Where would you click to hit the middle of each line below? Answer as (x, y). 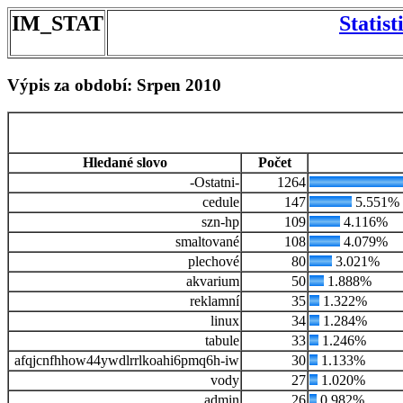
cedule (221, 202)
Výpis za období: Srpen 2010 (114, 85)
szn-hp (220, 222)
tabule (222, 341)
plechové (214, 262)
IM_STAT (58, 23)
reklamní (215, 301)
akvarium (213, 282)
